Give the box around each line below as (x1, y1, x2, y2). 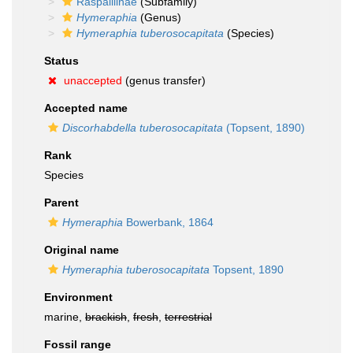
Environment (44, 291, 113, 303)
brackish (85, 310, 127, 323)
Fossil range (44, 338, 111, 351)
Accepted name (44, 102, 128, 114)
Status (44, 54, 79, 67)
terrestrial (165, 310, 212, 323)
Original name (44, 243, 119, 256)
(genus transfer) (122, 74, 206, 87)
